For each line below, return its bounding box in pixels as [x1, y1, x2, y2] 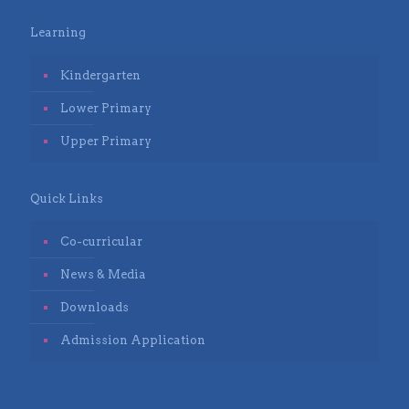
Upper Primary [60, 133, 152, 148]
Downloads [60, 299, 129, 314]
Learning [30, 25, 86, 39]
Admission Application [60, 332, 205, 347]
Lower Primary [60, 100, 152, 115]
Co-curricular [60, 234, 142, 248]
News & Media [60, 267, 146, 281]
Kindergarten [60, 68, 141, 82]
